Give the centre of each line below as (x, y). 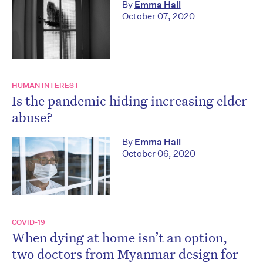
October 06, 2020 (159, 153)
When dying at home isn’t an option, (120, 237)
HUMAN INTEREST (45, 85)
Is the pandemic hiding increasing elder (129, 100)
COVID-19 (28, 222)
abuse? (32, 117)
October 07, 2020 (158, 16)
